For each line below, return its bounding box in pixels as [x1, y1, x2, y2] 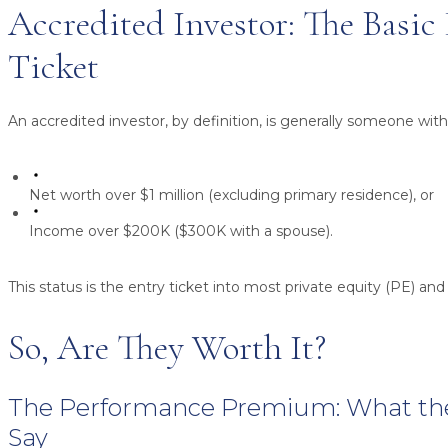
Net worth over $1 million [29, 186, 204, 205]
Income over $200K [29, 222, 170, 241]
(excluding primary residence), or [204, 186, 434, 205]
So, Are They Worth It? [8, 326, 326, 370]
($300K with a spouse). [170, 222, 333, 241]
